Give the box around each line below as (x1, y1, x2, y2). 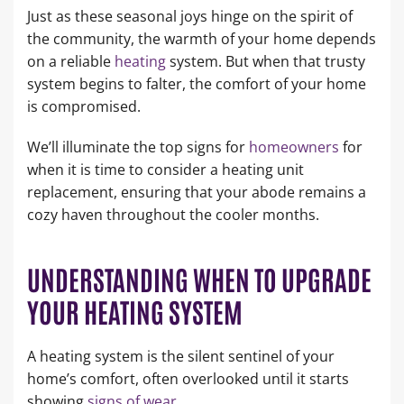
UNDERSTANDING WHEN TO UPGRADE (27, 260, 372, 296)
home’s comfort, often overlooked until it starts (27, 368, 349, 389)
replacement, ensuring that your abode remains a (27, 181, 366, 202)
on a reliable (27, 50, 115, 71)
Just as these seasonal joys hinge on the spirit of (27, 5, 353, 26)
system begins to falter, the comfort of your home (27, 73, 366, 94)
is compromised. (27, 96, 141, 116)
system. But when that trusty (166, 50, 365, 71)
